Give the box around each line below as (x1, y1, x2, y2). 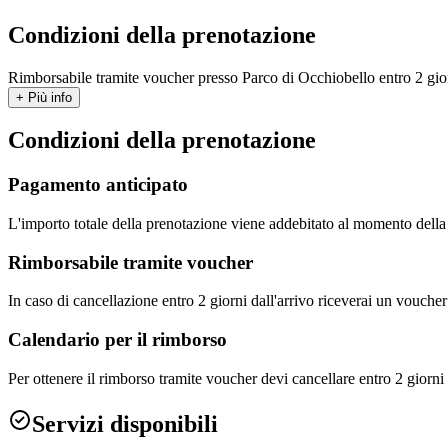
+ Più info (16, 89, 72, 105)
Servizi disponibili (32, 410, 218, 437)
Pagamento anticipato (8, 174, 188, 196)
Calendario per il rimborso (8, 329, 227, 351)
